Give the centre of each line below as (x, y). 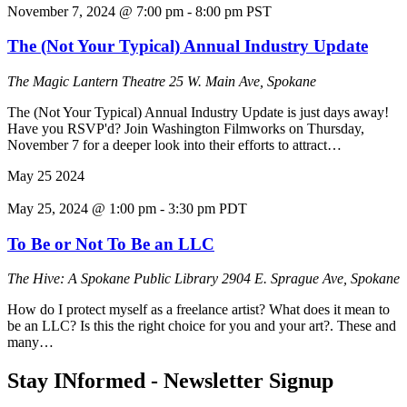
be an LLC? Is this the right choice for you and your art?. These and (202, 326)
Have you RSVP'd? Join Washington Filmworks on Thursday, (186, 129)
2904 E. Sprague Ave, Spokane (311, 279)
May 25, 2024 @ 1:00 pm (82, 209)
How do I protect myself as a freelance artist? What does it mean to (199, 310)
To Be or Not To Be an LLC (111, 243)
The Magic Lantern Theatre (88, 82)
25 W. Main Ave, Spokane (243, 82)
